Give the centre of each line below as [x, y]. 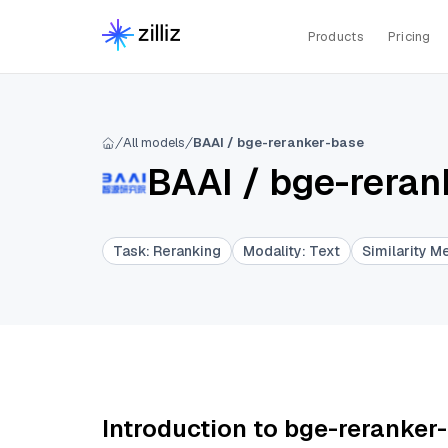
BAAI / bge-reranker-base [278, 142]
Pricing [409, 36]
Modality [272, 251]
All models [154, 142]
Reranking [187, 251]
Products [335, 36]
